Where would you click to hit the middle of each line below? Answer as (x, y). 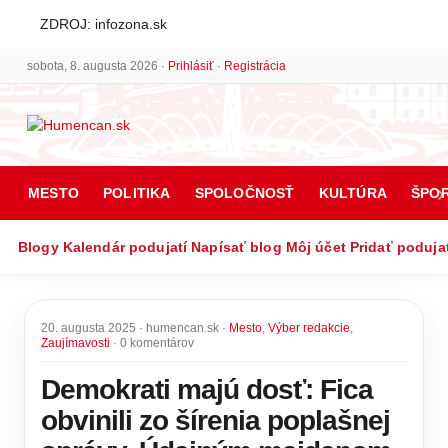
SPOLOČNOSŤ (244, 193)
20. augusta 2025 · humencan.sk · (135, 328)
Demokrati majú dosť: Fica (207, 389)
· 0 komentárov (152, 343)
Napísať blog (236, 247)
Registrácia (254, 66)
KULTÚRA (353, 193)
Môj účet (315, 247)
